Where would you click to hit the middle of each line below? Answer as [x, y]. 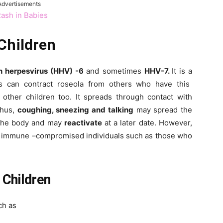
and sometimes [115, 71]
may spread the [163, 110]
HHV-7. [158, 71]
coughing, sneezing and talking [75, 110]
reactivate [84, 123]
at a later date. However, [148, 123]
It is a [182, 71]
